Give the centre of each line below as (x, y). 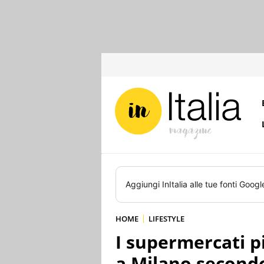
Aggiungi (144, 184)
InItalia (175, 184)
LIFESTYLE (166, 219)
